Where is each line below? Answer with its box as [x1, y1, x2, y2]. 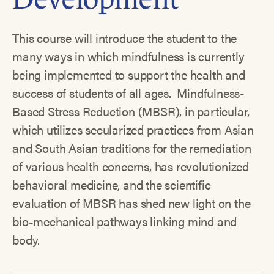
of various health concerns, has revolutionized [12, 157, 250, 175]
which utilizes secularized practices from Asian [12, 120, 254, 138]
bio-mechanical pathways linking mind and [12, 212, 237, 230]
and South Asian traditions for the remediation [12, 138, 252, 157]
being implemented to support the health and [12, 65, 245, 83]
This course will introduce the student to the [12, 28, 237, 46]
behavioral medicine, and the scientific [12, 175, 211, 193]
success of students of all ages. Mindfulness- [12, 83, 245, 102]
